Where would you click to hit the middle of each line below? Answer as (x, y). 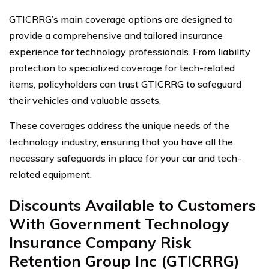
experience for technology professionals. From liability (130, 51)
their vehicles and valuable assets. (85, 100)
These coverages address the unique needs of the (119, 125)
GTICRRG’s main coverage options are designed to (121, 19)
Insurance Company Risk (100, 242)
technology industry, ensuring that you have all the (121, 141)
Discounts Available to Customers (132, 205)
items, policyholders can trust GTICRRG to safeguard (125, 84)
